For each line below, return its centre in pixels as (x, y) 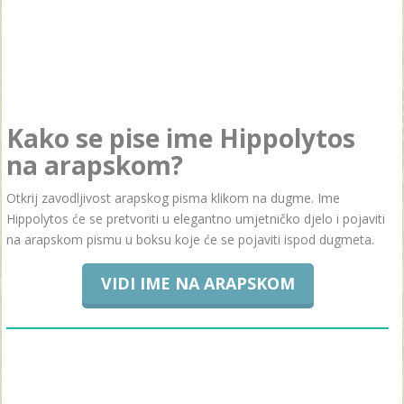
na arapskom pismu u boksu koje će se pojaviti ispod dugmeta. (190, 239)
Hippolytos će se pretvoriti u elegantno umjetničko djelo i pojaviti (196, 219)
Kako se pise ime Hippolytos (181, 138)
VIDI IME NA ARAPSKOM (197, 283)
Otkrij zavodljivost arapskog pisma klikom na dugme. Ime (173, 198)
